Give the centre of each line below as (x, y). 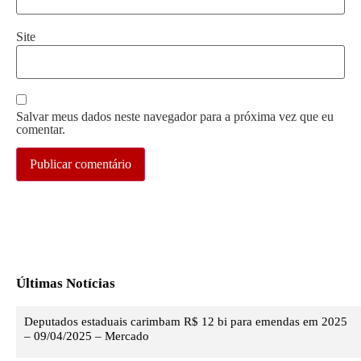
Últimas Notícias (66, 284)
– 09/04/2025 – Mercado (87, 336)
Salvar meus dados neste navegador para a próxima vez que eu (175, 116)
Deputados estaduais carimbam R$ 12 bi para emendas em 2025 (186, 322)
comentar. (41, 129)
